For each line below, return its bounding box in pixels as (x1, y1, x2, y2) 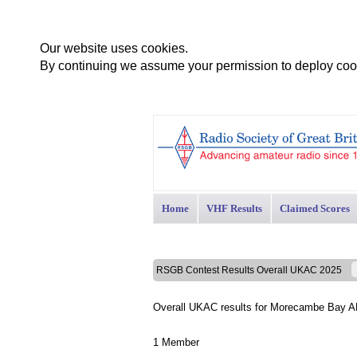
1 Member (153, 336, 199, 348)
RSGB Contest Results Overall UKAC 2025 (156, 265, 351, 276)
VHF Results (206, 202, 262, 214)
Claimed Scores (280, 202, 350, 214)
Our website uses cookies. (40, 41, 188, 55)
